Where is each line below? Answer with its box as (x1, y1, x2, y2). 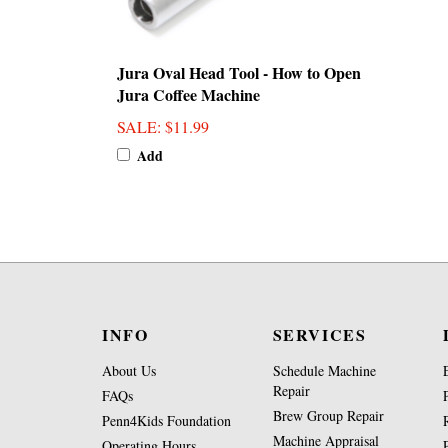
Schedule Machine (272, 361, 376, 380)
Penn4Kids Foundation (102, 411, 231, 430)
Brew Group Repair (272, 406, 384, 425)
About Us (102, 361, 156, 380)
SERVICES (272, 323, 367, 346)
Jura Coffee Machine (117, 83, 260, 107)
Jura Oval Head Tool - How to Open (117, 61, 361, 85)
